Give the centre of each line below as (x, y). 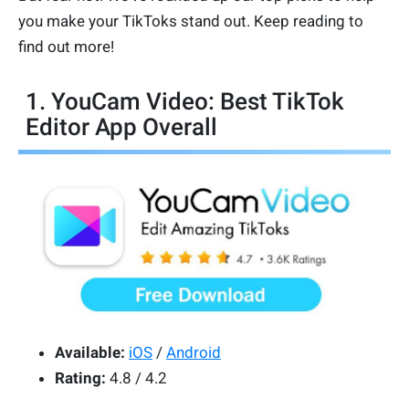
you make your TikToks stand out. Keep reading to (191, 21)
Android (194, 353)
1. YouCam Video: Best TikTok (185, 101)
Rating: (80, 378)
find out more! (66, 46)
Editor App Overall (121, 126)
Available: (90, 353)
